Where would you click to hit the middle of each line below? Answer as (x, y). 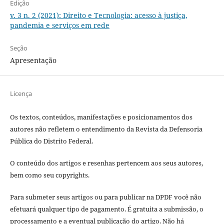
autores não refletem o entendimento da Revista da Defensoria (106, 129)
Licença (21, 93)
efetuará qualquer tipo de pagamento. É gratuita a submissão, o (106, 209)
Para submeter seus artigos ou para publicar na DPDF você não (105, 197)
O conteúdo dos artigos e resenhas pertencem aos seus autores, (106, 163)
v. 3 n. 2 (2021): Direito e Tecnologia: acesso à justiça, (98, 15)
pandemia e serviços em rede (59, 25)
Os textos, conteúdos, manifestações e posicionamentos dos (101, 117)
